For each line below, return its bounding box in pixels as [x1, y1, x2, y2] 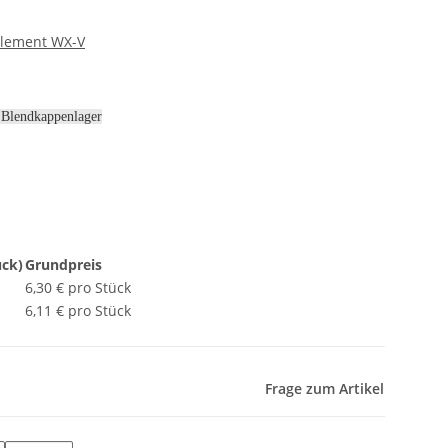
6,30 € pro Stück [25, 278, 131, 298]
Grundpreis [25, 255, 102, 275]
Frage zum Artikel [265, 379, 384, 399]
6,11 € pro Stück [25, 301, 131, 321]
